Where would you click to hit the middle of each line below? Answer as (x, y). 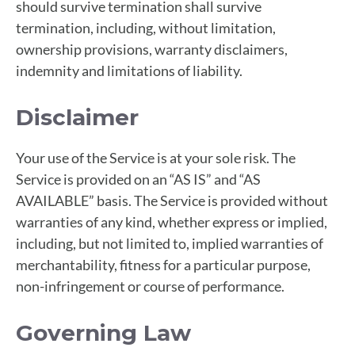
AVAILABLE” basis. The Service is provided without (172, 200)
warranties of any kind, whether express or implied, (172, 221)
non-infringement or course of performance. (150, 286)
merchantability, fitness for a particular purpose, (163, 264)
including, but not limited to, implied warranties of (170, 243)
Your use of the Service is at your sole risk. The (156, 157)
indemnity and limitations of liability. (129, 70)
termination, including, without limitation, (146, 27)
